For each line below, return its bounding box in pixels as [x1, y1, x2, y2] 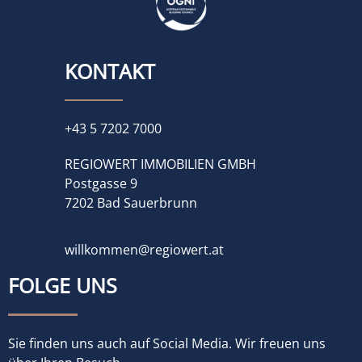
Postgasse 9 [65, 175, 137, 193]
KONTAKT [65, 57, 155, 85]
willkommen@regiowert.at [65, 241, 224, 259]
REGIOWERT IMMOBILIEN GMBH [65, 155, 256, 174]
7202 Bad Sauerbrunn [65, 194, 197, 213]
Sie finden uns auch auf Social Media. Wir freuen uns [8, 334, 326, 352]
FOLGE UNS [8, 271, 117, 300]
